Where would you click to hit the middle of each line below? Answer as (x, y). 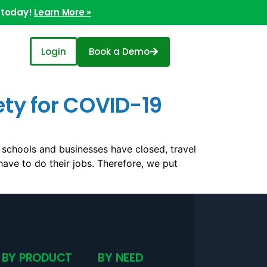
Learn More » (63, 12)
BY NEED (120, 257)
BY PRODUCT (37, 257)
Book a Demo (119, 51)
